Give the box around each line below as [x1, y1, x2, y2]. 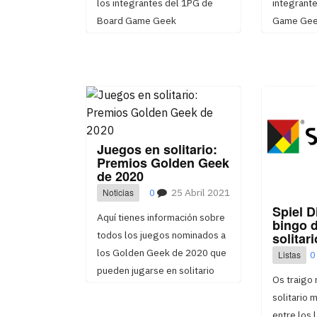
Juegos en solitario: [97, 140, 217, 158]
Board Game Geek [97, 14, 176, 27]
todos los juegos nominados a [97, 229, 226, 241]
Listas [277, 248, 301, 261]
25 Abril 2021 [171, 186, 230, 199]
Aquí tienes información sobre [97, 211, 225, 224]
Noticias [103, 186, 134, 198]
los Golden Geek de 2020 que [97, 246, 226, 259]
